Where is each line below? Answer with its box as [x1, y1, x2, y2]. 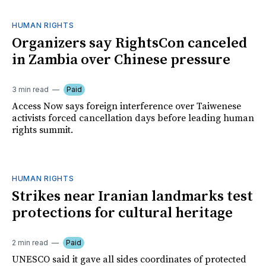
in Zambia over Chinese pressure [12, 50, 230, 69]
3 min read [12, 84, 49, 94]
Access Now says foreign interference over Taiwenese [12, 100, 241, 112]
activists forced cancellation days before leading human [12, 112, 254, 124]
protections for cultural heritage [12, 204, 233, 222]
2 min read [12, 237, 48, 247]
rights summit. [12, 123, 73, 136]
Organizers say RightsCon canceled [12, 34, 247, 52]
